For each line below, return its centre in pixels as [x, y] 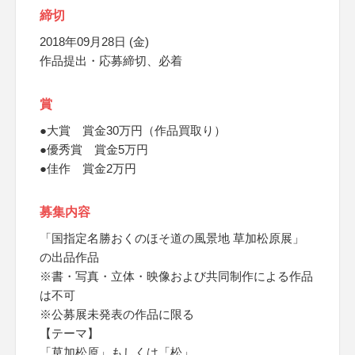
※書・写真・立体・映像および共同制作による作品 [176, 276]
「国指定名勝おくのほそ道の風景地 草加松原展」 [172, 238]
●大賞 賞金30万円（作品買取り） [133, 130]
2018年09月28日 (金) [94, 42]
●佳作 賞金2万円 [88, 168]
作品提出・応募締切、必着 [111, 61]
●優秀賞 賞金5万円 [94, 149]
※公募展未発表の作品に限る [117, 314]
